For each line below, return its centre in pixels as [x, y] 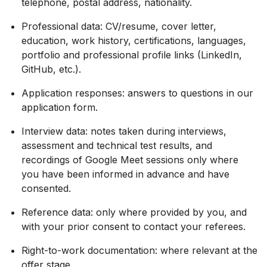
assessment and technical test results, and [117, 145]
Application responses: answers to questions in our [137, 93]
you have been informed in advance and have [125, 174]
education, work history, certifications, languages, [134, 41]
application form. [60, 107]
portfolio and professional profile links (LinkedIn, [132, 55]
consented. [46, 188]
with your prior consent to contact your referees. [133, 226]
